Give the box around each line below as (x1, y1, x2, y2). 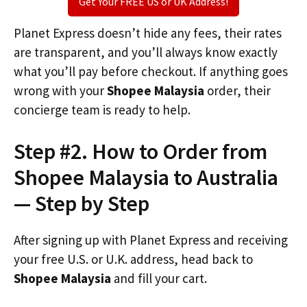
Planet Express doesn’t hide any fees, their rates (14, 24, 282, 41)
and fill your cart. (111, 270, 207, 286)
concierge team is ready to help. (14, 101, 191, 118)
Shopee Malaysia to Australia (14, 164, 278, 191)
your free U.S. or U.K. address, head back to (14, 251, 253, 267)
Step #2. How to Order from (14, 138, 267, 165)
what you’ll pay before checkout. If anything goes (14, 62, 288, 79)
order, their (204, 82, 271, 99)
